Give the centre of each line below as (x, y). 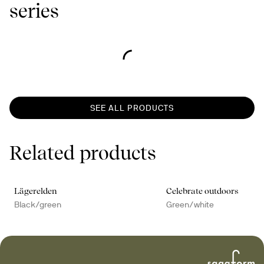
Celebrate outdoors (202, 191)
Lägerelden (36, 191)
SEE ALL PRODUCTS (132, 108)
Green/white (190, 204)
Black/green (38, 204)
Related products (83, 153)
